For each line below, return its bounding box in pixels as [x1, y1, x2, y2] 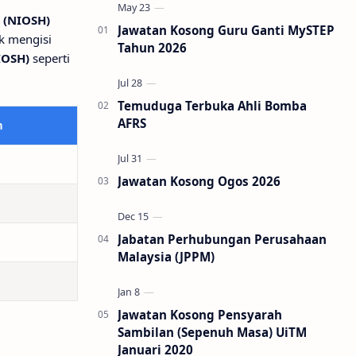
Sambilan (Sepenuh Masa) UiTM [118, 324, 307, 340]
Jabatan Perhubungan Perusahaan [118, 231, 327, 247]
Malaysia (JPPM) [118, 249, 215, 265]
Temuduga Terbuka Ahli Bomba [118, 98, 307, 114]
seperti [29, 50, 70, 66]
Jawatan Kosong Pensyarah [118, 307, 282, 323]
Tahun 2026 [118, 40, 187, 56]
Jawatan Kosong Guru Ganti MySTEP [118, 22, 335, 38]
